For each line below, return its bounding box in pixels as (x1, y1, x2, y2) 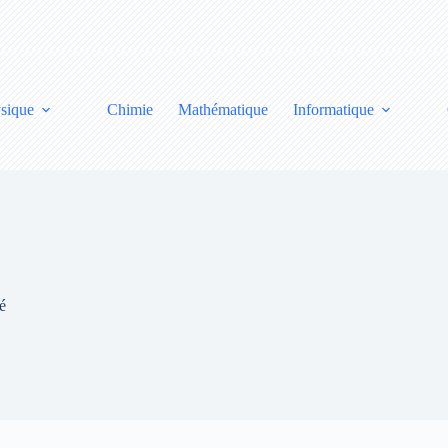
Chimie (106, 101, 153, 118)
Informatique (292, 101, 374, 118)
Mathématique (177, 101, 268, 118)
